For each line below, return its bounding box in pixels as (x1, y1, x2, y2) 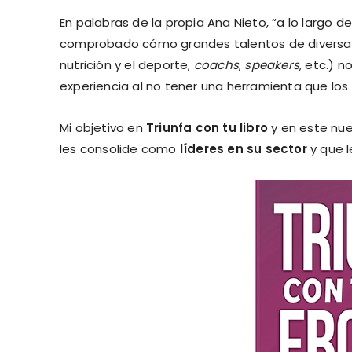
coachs (193, 56, 240, 73)
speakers (244, 56, 300, 73)
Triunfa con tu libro (146, 119, 268, 136)
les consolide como (60, 140, 180, 157)
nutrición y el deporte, (60, 56, 194, 73)
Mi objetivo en (60, 119, 146, 136)
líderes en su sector (179, 140, 307, 157)
